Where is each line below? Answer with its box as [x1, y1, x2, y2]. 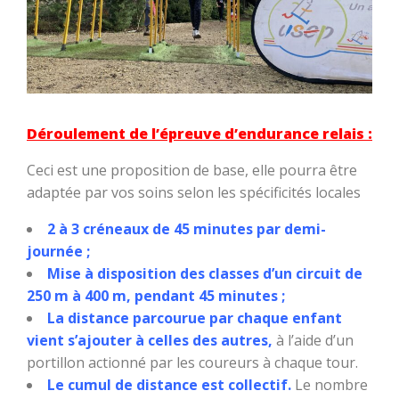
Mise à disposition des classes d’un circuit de [47, 264, 362, 284]
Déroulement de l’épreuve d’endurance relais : [27, 124, 372, 144]
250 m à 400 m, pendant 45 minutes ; [27, 286, 285, 306]
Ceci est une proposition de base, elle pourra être [27, 160, 357, 181]
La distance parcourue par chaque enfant [47, 308, 342, 329]
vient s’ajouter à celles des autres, [27, 330, 273, 351]
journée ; [27, 241, 90, 262]
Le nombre [295, 375, 368, 395]
